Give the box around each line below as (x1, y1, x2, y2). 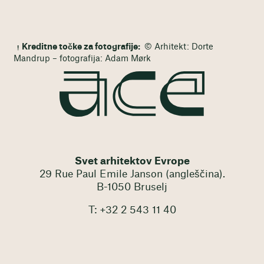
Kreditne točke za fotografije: (22, 43, 143, 52)
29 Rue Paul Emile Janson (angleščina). (39, 169, 225, 179)
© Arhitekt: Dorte (142, 43, 214, 52)
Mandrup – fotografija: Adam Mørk (13, 55, 151, 64)
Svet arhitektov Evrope (74, 156, 190, 166)
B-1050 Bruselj (97, 181, 167, 192)
